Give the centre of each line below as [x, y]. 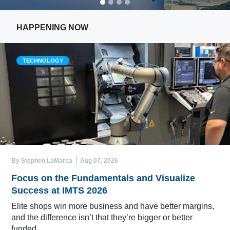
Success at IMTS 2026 [59, 190]
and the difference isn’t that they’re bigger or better [102, 217]
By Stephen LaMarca [42, 160]
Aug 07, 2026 [99, 160]
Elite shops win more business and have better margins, [113, 206]
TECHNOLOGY [43, 61]
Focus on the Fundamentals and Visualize [103, 178]
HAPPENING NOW [52, 28]
